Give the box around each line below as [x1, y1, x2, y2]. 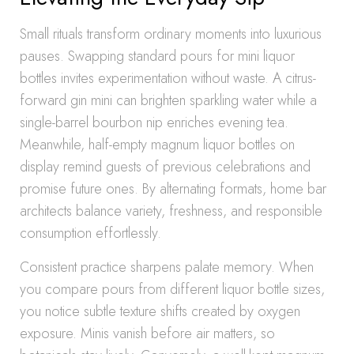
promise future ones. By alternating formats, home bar [20, 179, 326, 199]
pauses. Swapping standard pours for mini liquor [20, 46, 295, 66]
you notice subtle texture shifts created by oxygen [20, 301, 300, 322]
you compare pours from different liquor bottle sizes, [20, 279, 325, 299]
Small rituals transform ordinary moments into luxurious [20, 24, 322, 44]
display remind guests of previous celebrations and [20, 156, 311, 177]
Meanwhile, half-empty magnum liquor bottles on [20, 134, 295, 155]
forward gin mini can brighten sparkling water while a [20, 90, 317, 111]
